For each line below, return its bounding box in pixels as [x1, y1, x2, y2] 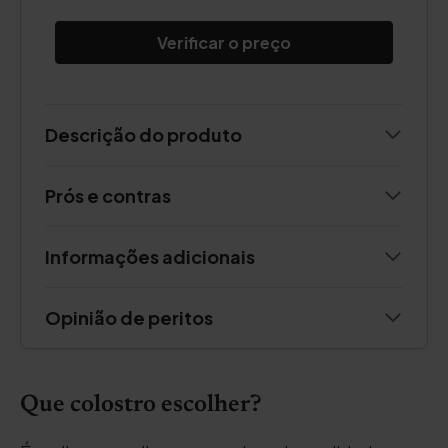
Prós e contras [45, 184, 171, 207]
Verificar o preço [157, 32, 291, 53]
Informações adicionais [45, 245, 255, 268]
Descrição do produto [45, 123, 242, 146]
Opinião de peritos [45, 306, 213, 329]
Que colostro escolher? [20, 393, 262, 417]
